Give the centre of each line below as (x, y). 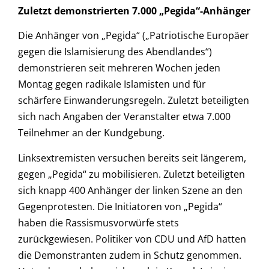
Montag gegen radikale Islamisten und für (112, 84)
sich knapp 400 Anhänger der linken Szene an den (130, 190)
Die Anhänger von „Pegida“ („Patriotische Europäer (134, 36)
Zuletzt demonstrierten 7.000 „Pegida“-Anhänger (134, 11)
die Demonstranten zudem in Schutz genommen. (130, 255)
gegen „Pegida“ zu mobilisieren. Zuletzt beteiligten (131, 174)
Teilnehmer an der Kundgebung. (91, 133)
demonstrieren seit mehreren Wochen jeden (119, 68)
